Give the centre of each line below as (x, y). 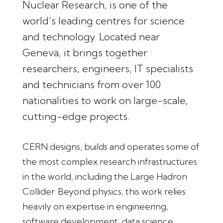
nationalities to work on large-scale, (105, 101)
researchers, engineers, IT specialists (108, 69)
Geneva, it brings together (85, 53)
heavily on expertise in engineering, (95, 207)
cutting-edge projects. (76, 116)
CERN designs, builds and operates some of (111, 147)
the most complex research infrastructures (110, 162)
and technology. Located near (91, 37)
